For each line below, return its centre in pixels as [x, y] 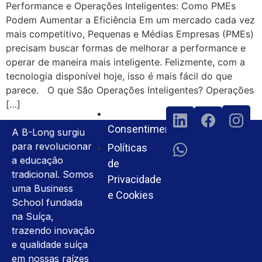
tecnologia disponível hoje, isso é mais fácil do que [119, 76]
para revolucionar [52, 146]
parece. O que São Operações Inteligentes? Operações [130, 90]
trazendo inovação [53, 230]
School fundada [47, 202]
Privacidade [135, 179]
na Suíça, [33, 216]
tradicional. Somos [53, 174]
